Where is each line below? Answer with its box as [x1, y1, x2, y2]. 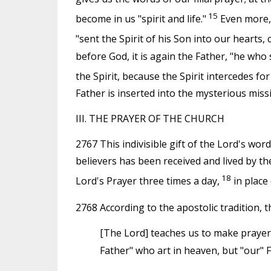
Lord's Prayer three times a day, [75, 174, 220, 188]
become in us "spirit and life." [75, 12, 206, 26]
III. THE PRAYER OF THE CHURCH [75, 111, 224, 125]
